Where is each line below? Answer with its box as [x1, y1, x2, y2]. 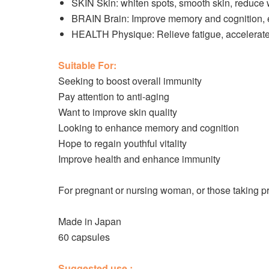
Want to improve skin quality [58, 105, 177, 119]
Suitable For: [58, 58, 116, 72]
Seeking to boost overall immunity [58, 74, 202, 88]
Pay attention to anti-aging [58, 89, 169, 103]
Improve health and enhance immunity [58, 152, 220, 166]
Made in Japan [58, 214, 121, 228]
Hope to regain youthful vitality [58, 136, 187, 150]
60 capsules [58, 230, 110, 244]
